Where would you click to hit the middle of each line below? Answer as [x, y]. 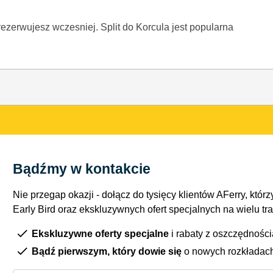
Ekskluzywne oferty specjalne [100, 233]
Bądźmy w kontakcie [87, 168]
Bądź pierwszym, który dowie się [107, 251]
